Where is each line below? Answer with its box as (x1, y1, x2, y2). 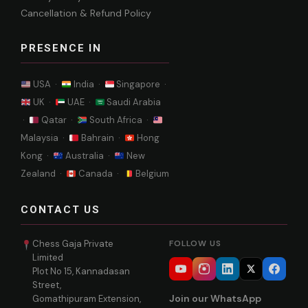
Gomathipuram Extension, (32, 293, 142, 305)
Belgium (133, 168, 169, 180)
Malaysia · (21, 132, 69, 144)
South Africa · (87, 114, 153, 126)
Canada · (76, 168, 123, 180)
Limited (32, 252, 64, 264)
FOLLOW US (169, 238, 221, 250)
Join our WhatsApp (169, 292, 262, 305)
